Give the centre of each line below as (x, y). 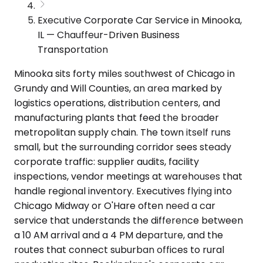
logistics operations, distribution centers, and (117, 103)
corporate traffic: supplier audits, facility (107, 161)
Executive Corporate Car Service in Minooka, (140, 20)
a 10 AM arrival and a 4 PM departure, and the (119, 235)
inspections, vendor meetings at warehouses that (128, 176)
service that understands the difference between (129, 220)
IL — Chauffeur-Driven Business (109, 35)
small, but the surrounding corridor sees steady (123, 147)
